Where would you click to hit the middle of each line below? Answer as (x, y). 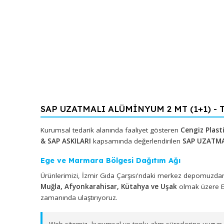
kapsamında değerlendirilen (152, 181)
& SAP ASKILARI (73, 181)
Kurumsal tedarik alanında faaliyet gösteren (122, 169)
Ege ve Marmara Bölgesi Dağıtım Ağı (122, 203)
